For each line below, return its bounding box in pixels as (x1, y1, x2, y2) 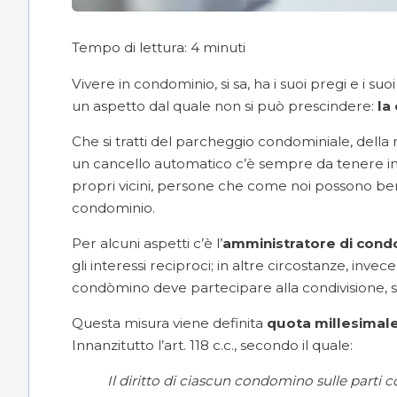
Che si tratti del (72, 132, 175, 150)
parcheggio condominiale (175, 132, 350, 150)
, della (350, 132, 393, 150)
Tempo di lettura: (72, 39, 191, 57)
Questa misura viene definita (72, 315, 267, 332)
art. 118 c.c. (164, 337, 234, 354)
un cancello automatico (72, 154, 232, 172)
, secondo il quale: (234, 337, 356, 354)
